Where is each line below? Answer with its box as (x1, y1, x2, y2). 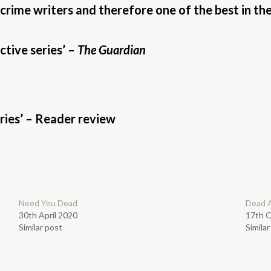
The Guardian (77, 42, 146, 57)
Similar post (18, 221, 62, 232)
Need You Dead (18, 197, 77, 208)
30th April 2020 (18, 209, 77, 220)
